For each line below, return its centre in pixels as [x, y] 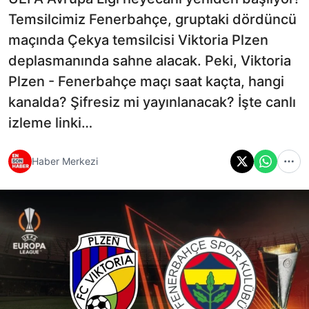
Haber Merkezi [65, 161]
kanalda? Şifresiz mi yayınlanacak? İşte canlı [152, 102]
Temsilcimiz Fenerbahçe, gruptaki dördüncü [152, 19]
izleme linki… [50, 122]
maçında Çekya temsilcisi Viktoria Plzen [138, 40]
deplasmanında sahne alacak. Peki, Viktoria [150, 60]
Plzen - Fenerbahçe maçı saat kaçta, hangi [146, 81]
